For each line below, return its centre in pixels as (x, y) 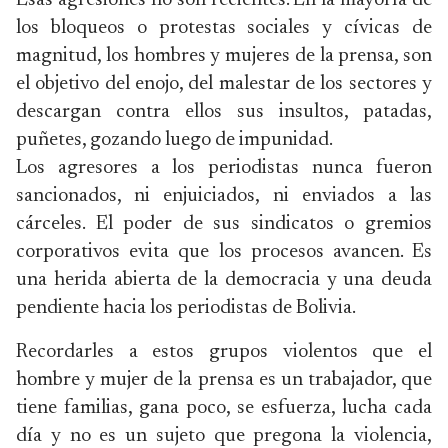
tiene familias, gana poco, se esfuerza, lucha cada (224, 408)
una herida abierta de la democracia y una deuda (224, 280)
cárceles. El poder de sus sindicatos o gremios (224, 224)
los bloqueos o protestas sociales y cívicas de (224, 28)
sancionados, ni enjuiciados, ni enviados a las (224, 196)
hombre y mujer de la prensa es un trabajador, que (224, 380)
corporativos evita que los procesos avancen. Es (224, 252)
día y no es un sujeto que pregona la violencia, (224, 436)
